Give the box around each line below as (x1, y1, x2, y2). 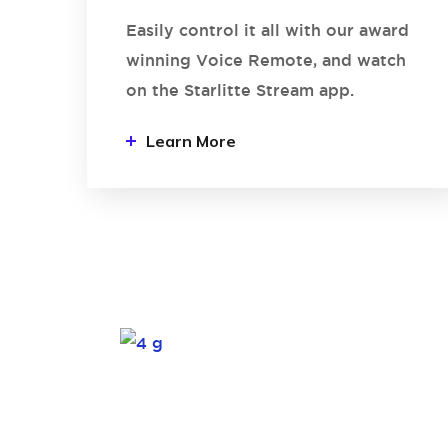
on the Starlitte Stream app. (126, 81, 354, 99)
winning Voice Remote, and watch (126, 51, 406, 69)
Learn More (146, 131, 236, 151)
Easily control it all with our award (126, 21, 409, 39)
